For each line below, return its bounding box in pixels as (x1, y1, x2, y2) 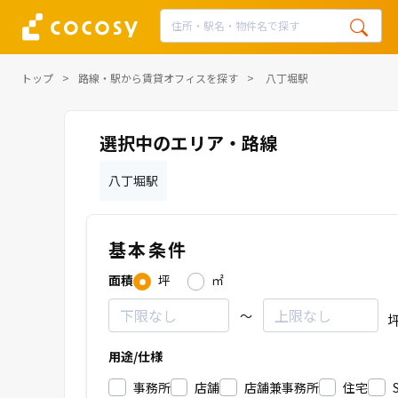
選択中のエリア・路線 (99, 130, 277, 155)
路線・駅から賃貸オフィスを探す (78, 70, 238, 85)
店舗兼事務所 (243, 378, 319, 396)
